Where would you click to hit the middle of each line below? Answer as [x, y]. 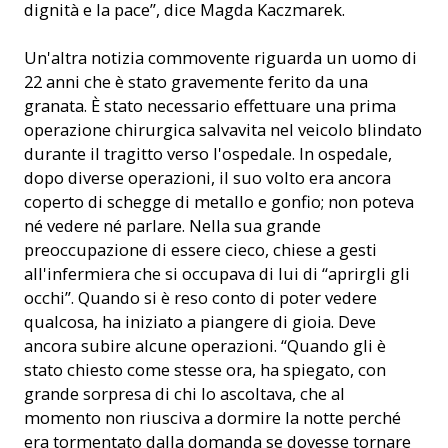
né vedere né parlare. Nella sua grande [172, 225]
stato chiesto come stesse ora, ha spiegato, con [205, 369]
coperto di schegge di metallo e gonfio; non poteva [219, 201]
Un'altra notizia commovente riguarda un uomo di [220, 57]
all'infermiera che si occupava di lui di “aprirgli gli [217, 273]
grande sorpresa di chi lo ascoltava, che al [184, 393]
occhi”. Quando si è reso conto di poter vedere [200, 297]
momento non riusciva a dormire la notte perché [212, 417]
